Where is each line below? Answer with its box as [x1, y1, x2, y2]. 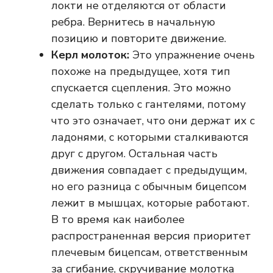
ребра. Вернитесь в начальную [51, 15, 215, 30]
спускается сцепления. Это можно [51, 80, 231, 96]
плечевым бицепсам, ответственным [51, 245, 248, 260]
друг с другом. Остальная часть [51, 146, 218, 161]
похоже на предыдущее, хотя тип [51, 64, 230, 79]
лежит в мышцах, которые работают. [51, 196, 249, 211]
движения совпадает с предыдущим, [51, 163, 247, 178]
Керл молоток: [51, 48, 129, 63]
